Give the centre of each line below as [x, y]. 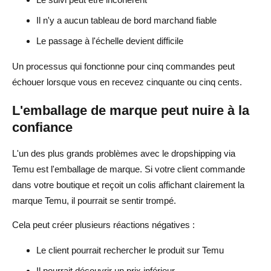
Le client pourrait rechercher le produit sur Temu [130, 250]
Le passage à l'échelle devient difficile [110, 41]
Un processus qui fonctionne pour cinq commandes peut [123, 66]
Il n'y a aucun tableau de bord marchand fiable [126, 20]
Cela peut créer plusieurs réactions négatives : [103, 224]
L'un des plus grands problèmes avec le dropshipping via [124, 153]
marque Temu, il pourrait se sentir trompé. [94, 200]
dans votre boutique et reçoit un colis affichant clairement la [128, 184]
